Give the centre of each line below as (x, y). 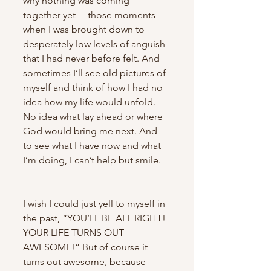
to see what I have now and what (93, 145)
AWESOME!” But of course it (87, 247)
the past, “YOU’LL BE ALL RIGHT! (96, 218)
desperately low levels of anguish (95, 44)
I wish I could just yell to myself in (95, 203)
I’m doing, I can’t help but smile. (92, 160)
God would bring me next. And (91, 131)
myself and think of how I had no (94, 87)
